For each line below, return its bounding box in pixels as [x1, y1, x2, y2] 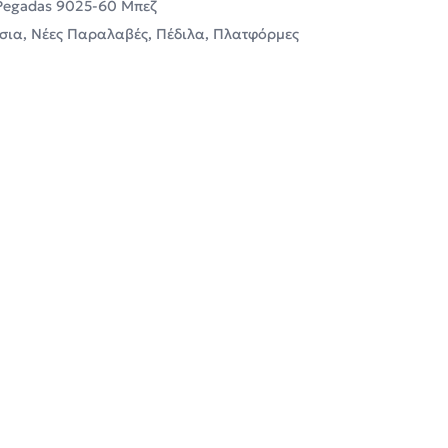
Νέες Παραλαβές [30, 24, 148, 43]
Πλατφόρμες [212, 24, 299, 43]
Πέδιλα [155, 24, 205, 43]
